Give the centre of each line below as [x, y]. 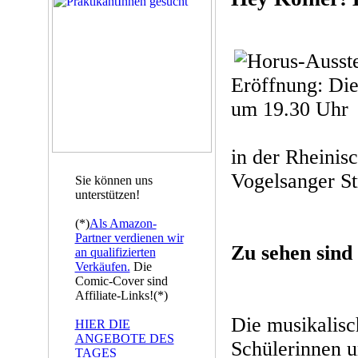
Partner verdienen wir [129, 238]
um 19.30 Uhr [289, 109]
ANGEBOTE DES [124, 338]
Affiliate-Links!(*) [121, 295]
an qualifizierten [115, 252]
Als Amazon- [123, 223]
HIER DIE [102, 324]
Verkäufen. [102, 267]
